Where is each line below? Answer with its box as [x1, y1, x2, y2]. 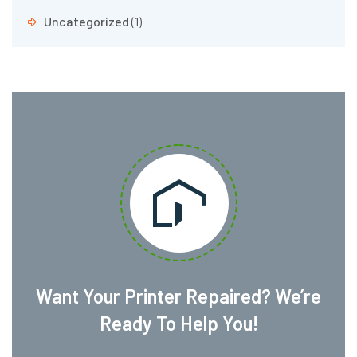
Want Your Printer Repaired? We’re [36, 284, 321, 308]
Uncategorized [44, 13, 129, 29]
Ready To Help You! [99, 311, 258, 335]
